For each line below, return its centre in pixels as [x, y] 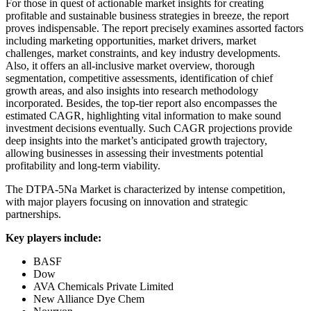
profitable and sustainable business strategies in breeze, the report [147, 15]
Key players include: [53, 237]
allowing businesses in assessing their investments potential [134, 153]
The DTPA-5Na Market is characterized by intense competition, [145, 189]
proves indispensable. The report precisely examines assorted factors [154, 28]
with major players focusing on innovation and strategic [127, 201]
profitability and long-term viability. [83, 165]
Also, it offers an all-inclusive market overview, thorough [130, 65]
